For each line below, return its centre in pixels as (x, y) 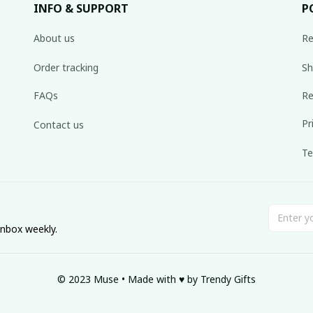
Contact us (59, 124)
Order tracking (66, 67)
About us (54, 38)
